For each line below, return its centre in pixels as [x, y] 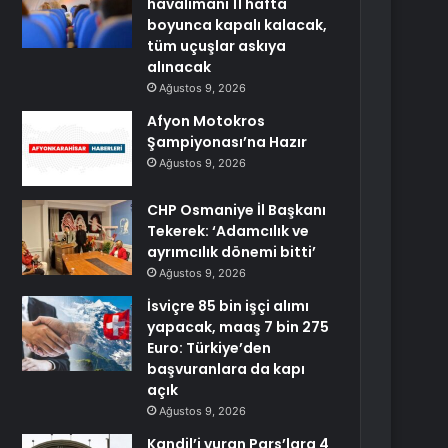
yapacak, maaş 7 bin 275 [238, 327]
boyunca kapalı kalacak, [237, 25]
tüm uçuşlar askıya [217, 46]
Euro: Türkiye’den [209, 348]
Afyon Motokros [206, 121]
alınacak [179, 67]
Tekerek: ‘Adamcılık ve [228, 231]
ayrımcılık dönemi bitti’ [232, 252]
